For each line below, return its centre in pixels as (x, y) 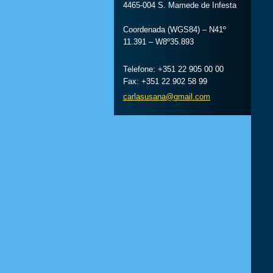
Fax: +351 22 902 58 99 (165, 81)
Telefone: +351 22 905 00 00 (173, 69)
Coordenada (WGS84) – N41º (175, 30)
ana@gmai (172, 97)
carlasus (138, 97)
